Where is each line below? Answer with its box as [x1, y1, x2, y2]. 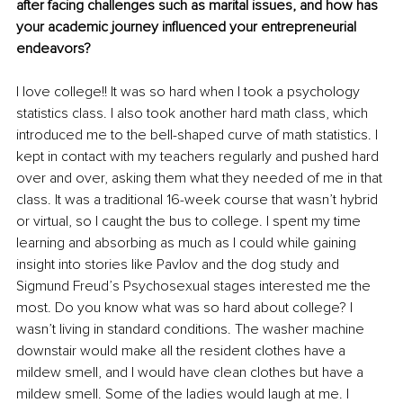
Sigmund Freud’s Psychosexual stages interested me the [16, 276, 374, 295]
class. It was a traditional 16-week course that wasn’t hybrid [16, 190, 381, 209]
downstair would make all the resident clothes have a [16, 341, 349, 360]
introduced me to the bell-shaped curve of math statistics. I [16, 125, 381, 144]
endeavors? [16, 39, 91, 58]
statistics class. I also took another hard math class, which [16, 103, 372, 122]
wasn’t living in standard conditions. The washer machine [16, 319, 368, 338]
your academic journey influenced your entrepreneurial [16, 17, 360, 36]
